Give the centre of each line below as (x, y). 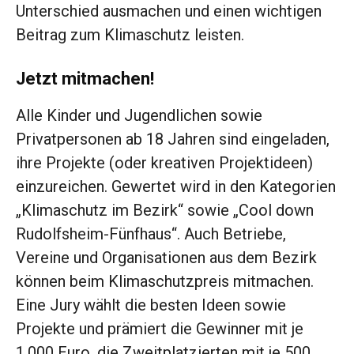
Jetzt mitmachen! (85, 79)
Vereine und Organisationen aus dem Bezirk (166, 258)
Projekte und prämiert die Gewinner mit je (160, 329)
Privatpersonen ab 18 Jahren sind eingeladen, (173, 139)
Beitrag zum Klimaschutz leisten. (130, 35)
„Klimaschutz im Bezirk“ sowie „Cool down (165, 211)
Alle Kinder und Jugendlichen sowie (139, 116)
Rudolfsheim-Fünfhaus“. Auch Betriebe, (151, 234)
